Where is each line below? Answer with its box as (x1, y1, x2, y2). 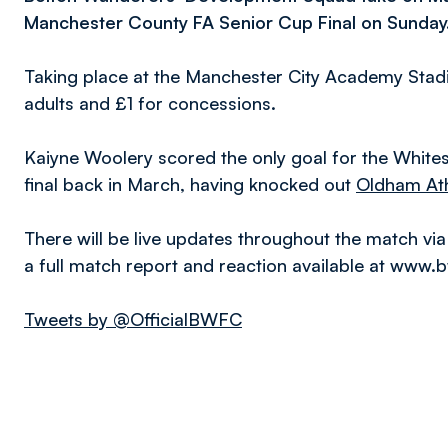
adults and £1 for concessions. (24, 92, 276, 114)
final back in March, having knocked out (24, 173, 356, 195)
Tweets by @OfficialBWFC (24, 308, 242, 330)
